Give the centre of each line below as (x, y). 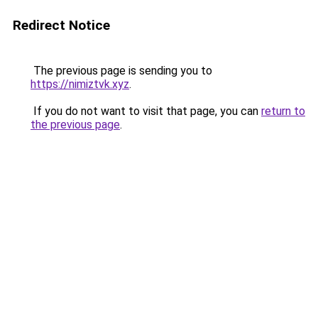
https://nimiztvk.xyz (80, 84)
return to (283, 111)
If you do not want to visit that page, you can (146, 111)
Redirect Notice (61, 25)
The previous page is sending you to (121, 71)
